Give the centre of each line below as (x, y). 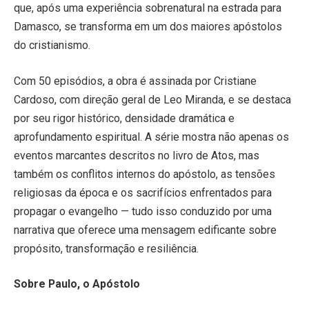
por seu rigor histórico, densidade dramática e (124, 118)
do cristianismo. (52, 46)
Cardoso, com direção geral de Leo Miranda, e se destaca (152, 99)
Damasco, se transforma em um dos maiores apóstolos (148, 27)
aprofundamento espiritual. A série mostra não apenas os (151, 137)
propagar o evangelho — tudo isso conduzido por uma (143, 211)
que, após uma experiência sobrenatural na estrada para (148, 8)
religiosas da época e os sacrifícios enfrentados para (143, 192)
